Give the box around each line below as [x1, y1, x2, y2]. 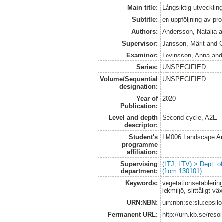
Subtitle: [131, 15, 158, 23]
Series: [136, 63, 158, 71]
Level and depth [108, 113, 158, 121]
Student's [128, 133, 158, 141]
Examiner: [126, 51, 158, 59]
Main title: [127, 3, 158, 11]
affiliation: [126, 148, 158, 156]
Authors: [131, 27, 158, 35]
